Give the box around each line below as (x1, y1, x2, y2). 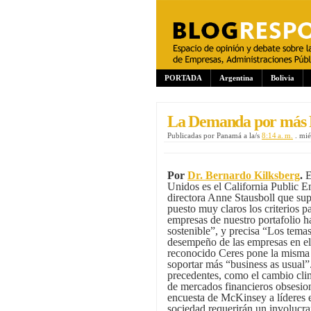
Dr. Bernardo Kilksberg (187, 169, 300, 182)
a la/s (244, 131, 262, 140)
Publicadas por (167, 131, 217, 140)
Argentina (219, 74, 253, 82)
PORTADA (165, 74, 202, 82)
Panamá (217, 131, 242, 140)
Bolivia (271, 74, 294, 82)
